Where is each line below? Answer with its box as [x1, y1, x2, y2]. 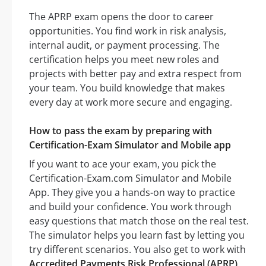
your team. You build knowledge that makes [29, 81, 225, 95]
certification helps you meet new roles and [29, 53, 219, 66]
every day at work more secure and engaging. [29, 96, 232, 109]
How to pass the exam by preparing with [29, 124, 212, 138]
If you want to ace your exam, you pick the [29, 157, 216, 171]
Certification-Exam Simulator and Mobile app [29, 138, 231, 152]
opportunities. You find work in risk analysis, [29, 24, 226, 38]
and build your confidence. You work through [29, 200, 232, 214]
